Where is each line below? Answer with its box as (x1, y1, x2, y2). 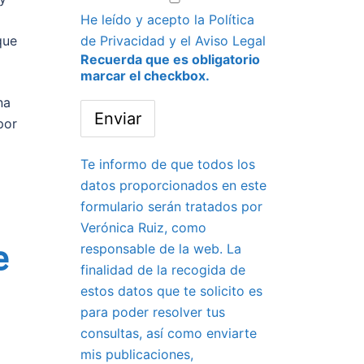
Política (208, 11, 254, 28)
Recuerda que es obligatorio (80, 51, 260, 67)
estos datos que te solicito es (80, 283, 262, 299)
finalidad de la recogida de (80, 262, 245, 278)
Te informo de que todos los (80, 156, 255, 172)
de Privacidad (80, 32, 165, 49)
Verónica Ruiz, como (80, 219, 206, 236)
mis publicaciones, (80, 346, 193, 362)
